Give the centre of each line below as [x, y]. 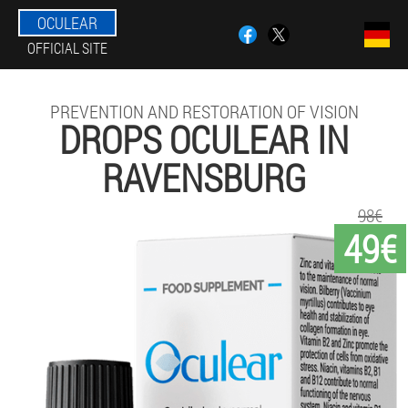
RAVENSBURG [204, 177]
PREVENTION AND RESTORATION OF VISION [204, 111]
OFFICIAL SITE [67, 48]
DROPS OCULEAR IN [204, 139]
